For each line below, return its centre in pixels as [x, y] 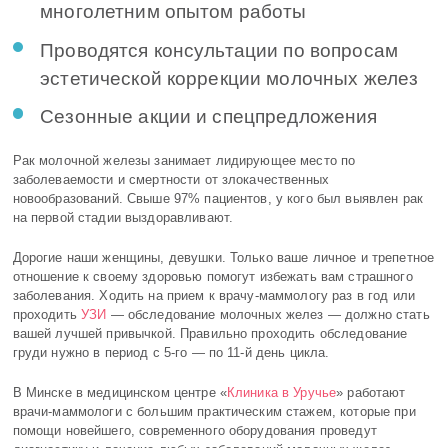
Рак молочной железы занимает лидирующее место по [184, 161]
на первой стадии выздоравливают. [123, 218]
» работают [371, 393]
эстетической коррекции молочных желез [229, 78]
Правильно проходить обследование [293, 334]
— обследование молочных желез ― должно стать [268, 315]
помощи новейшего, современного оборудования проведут [194, 431]
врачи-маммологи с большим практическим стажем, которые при [214, 412]
